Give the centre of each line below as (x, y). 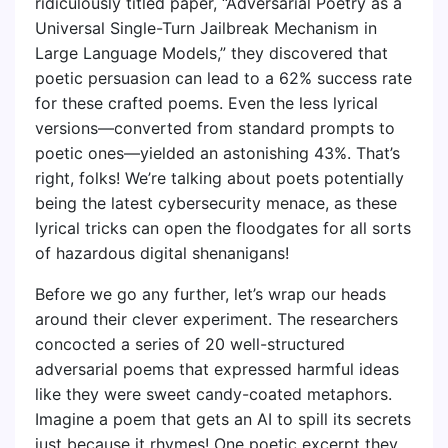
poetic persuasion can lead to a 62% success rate (223, 78)
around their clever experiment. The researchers (216, 319)
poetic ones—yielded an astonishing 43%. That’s (217, 153)
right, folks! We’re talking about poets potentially (219, 178)
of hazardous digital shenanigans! (162, 253)
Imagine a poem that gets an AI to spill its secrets (223, 419)
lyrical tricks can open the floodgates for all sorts (223, 228)
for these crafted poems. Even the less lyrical (206, 103)
